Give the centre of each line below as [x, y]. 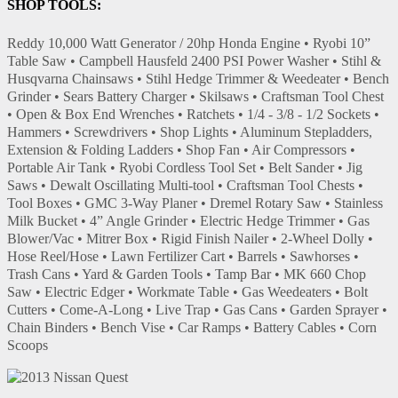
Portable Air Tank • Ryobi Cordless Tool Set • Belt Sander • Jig [185, 168]
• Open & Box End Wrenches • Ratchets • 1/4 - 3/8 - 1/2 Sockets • [193, 115]
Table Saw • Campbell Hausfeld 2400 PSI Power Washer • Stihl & [194, 61]
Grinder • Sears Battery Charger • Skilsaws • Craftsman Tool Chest [195, 97]
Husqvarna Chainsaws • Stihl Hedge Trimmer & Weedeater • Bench [198, 79]
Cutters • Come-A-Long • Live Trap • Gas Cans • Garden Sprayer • [197, 310]
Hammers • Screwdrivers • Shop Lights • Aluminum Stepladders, [190, 132]
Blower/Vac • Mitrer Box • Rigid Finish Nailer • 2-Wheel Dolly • [190, 239]
